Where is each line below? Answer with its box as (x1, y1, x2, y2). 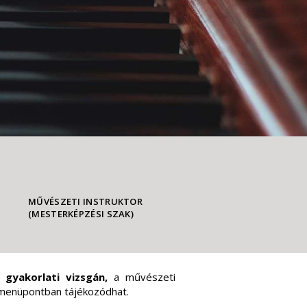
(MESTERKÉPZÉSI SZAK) (28, 208, 134, 221)
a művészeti (114, 270, 175, 284)
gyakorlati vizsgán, (5, 270, 114, 284)
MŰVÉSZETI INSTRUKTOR (28, 195, 143, 208)
